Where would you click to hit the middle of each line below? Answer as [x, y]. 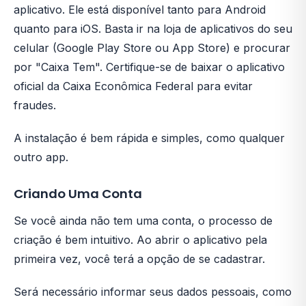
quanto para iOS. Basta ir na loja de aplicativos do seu [153, 29]
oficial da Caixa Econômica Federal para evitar [133, 86]
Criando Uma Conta [78, 194]
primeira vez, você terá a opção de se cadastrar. [139, 259]
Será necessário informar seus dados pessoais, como [153, 292]
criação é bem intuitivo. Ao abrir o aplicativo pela [140, 240]
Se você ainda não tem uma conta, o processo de [143, 221]
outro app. [41, 157]
